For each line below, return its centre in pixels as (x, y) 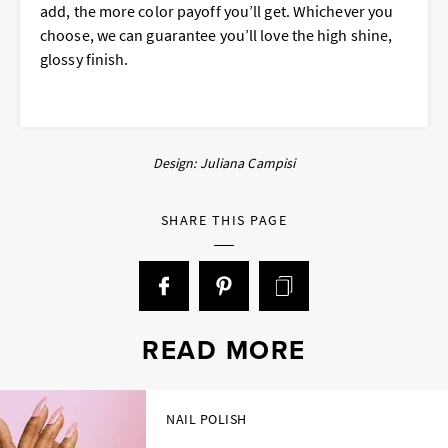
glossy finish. (84, 58)
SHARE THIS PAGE (224, 219)
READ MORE (224, 349)
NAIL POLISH (206, 418)
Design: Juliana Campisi (224, 162)
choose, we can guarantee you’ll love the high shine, (216, 34)
